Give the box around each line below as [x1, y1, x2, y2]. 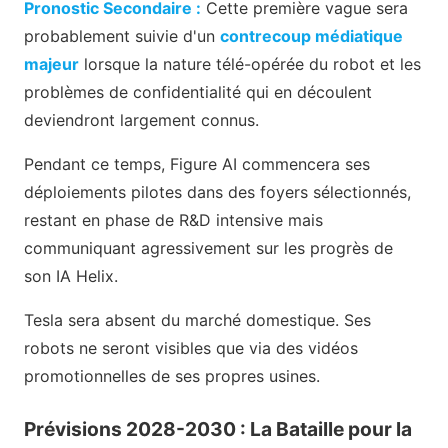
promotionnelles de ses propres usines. [24, 365, 320, 386]
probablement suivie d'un [24, 25, 220, 46]
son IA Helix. [24, 265, 118, 286]
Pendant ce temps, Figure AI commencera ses [24, 153, 370, 174]
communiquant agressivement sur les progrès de [24, 237, 393, 258]
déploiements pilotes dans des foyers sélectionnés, [24, 181, 411, 202]
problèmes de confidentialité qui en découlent [24, 81, 372, 102]
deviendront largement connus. [24, 109, 259, 130]
